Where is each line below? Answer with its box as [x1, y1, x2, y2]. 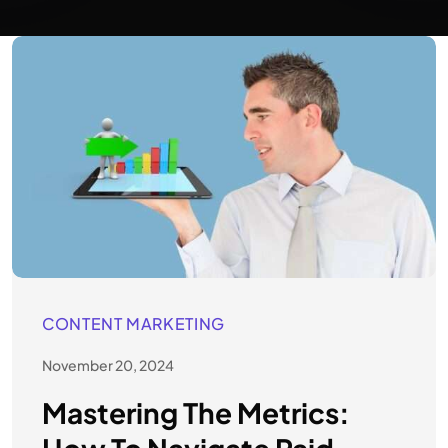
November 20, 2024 [42, 355, 174, 374]
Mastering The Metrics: [42, 394, 350, 430]
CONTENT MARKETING [42, 312, 225, 334]
